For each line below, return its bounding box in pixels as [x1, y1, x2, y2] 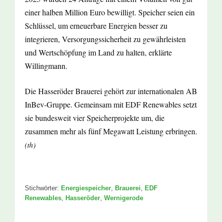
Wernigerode [104, 194, 143, 202]
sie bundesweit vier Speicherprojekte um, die [25, 112, 165, 123]
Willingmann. [25, 60, 67, 71]
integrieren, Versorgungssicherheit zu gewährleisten [25, 34, 186, 45]
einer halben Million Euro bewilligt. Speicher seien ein [25, 7, 195, 18]
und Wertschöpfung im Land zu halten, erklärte [25, 47, 172, 58]
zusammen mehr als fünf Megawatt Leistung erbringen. [25, 126, 197, 137]
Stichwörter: [25, 184, 61, 192]
